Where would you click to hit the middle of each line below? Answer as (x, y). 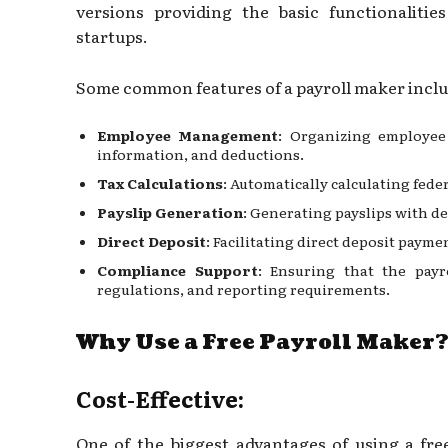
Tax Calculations (160, 182)
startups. (112, 35)
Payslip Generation (170, 211)
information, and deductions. (200, 153)
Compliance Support (177, 269)
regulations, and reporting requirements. (243, 288)
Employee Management (188, 134)
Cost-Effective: (160, 398)
